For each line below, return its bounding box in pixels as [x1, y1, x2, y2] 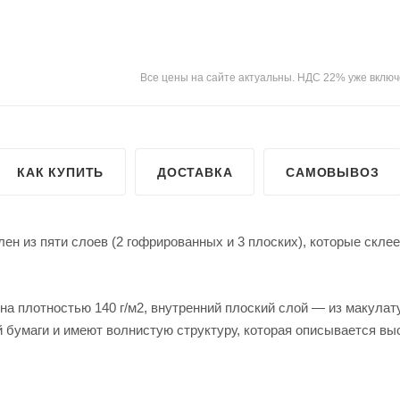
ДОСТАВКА [157, 164, 233, 179]
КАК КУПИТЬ [17, 164, 104, 179]
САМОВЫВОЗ [286, 164, 379, 179]
